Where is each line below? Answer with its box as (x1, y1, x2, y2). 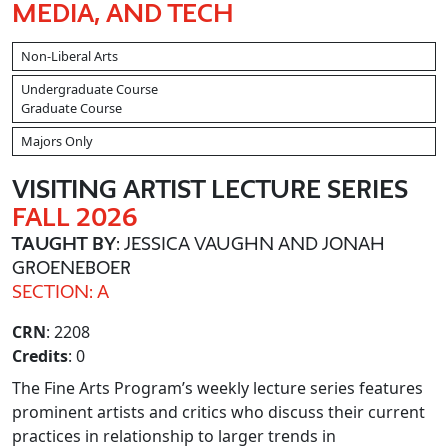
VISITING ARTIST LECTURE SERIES (12, 175, 408, 203)
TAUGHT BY (12, 233, 116, 253)
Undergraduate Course (21, 80, 158, 98)
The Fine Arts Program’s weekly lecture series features (12, 377, 423, 399)
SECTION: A (12, 281, 109, 301)
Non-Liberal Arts (21, 47, 118, 65)
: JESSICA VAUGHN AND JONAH (116, 233, 385, 253)
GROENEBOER (12, 257, 131, 277)
